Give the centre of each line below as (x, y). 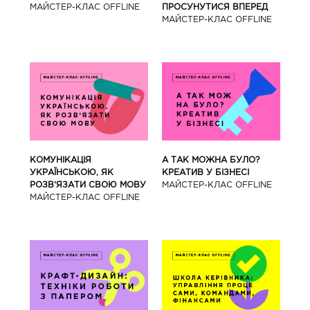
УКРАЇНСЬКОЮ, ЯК (71, 172)
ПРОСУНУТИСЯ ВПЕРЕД (215, 7)
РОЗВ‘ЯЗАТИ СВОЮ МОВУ (88, 185)
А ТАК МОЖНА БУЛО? (211, 160)
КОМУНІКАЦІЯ (60, 160)
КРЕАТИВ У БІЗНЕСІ (206, 172)
